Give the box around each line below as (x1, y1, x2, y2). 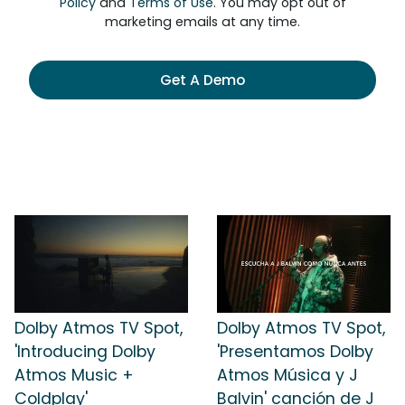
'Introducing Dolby (14, 340, 155, 363)
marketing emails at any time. (105, 13, 300, 31)
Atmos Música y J (217, 363, 358, 386)
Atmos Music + (14, 363, 134, 386)
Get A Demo (160, 70, 245, 90)
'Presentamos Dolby (217, 340, 373, 363)
